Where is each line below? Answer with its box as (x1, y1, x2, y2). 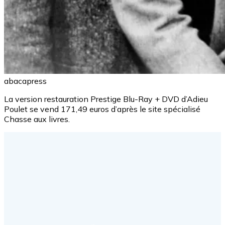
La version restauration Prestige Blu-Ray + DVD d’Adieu (4, 94, 208, 104)
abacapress (4, 76, 47, 86)
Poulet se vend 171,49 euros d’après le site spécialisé (4, 104, 200, 115)
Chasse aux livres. (4, 114, 70, 125)
